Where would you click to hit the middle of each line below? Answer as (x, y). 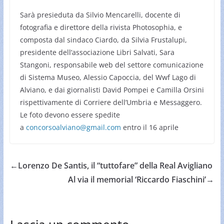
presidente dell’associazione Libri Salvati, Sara (97, 52)
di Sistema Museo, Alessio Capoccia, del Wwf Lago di (108, 77)
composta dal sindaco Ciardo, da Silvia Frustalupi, (103, 39)
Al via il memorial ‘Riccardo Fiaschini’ (137, 179)
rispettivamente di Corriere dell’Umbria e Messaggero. (111, 102)
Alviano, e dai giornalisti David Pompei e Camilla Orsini (112, 89)
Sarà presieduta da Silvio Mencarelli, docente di (100, 14)
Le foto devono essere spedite (70, 114)
